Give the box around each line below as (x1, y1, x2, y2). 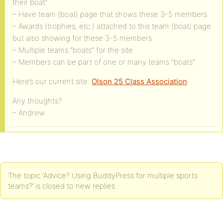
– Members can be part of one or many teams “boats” (12, 57, 195, 67)
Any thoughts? (12, 96, 62, 106)
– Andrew (12, 108, 45, 117)
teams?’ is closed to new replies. (8, 181, 117, 191)
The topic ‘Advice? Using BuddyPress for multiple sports (8, 171, 198, 180)
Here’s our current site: (12, 77, 92, 86)
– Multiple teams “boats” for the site (12, 45, 133, 55)
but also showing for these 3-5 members (12, 33, 152, 43)
